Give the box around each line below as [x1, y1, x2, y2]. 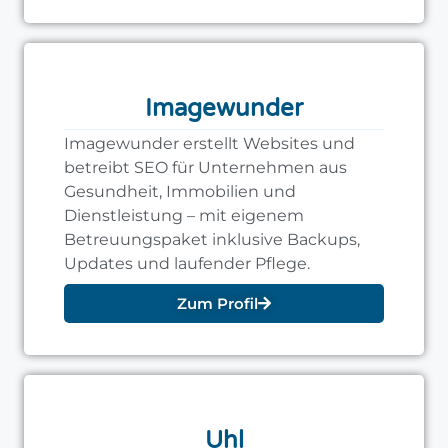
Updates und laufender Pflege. [64, 254, 310, 274]
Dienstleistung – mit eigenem [64, 206, 304, 226]
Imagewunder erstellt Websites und [64, 134, 355, 154]
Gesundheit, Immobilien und [64, 182, 296, 202]
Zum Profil [177, 294, 258, 314]
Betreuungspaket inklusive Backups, [64, 230, 360, 250]
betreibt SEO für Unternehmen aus [64, 158, 347, 178]
